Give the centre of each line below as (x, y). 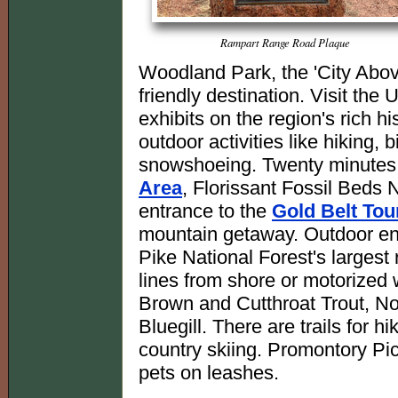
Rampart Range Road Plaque (285, 42)
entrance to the (205, 211)
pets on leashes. (209, 372)
